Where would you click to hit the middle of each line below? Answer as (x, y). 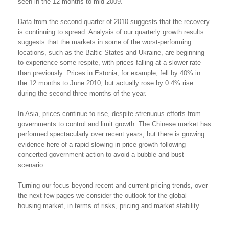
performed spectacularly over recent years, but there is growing (111, 134)
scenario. (31, 165)
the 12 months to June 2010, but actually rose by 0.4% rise (106, 83)
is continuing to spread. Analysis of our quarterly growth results (111, 32)
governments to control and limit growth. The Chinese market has (114, 124)
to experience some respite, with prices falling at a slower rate (109, 63)
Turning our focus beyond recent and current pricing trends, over (113, 185)
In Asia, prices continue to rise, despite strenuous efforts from (109, 114)
